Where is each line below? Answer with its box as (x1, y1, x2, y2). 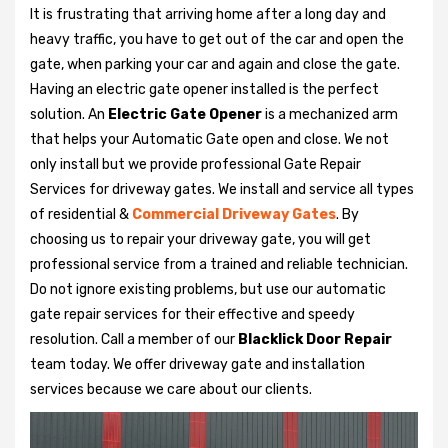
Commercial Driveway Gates (132, 205, 336, 223)
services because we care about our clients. (30, 380, 312, 398)
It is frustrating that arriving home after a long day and (30, 5, 386, 23)
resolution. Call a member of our (30, 330, 238, 348)
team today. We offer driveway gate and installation (30, 355, 365, 373)
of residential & (30, 205, 129, 223)
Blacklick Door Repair (238, 330, 392, 348)
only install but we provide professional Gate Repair (30, 155, 361, 173)
